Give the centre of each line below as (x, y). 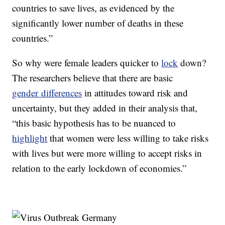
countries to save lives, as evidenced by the (93, 8)
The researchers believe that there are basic (93, 78)
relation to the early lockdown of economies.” (99, 168)
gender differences (47, 93)
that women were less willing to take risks (128, 138)
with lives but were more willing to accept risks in (107, 153)
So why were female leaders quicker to (87, 63)
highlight (30, 138)
